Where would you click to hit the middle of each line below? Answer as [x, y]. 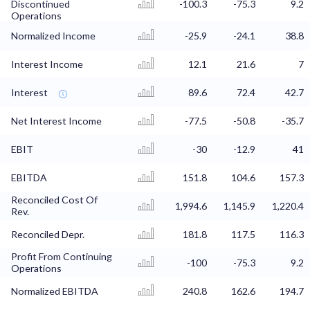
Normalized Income [53, 36]
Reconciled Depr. [48, 235]
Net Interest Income [56, 121]
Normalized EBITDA [55, 291]
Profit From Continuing [62, 257]
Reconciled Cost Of [54, 200]
